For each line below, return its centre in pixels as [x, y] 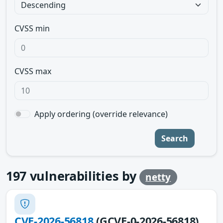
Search [175, 138]
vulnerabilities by [83, 176]
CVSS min [32, 28]
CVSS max [33, 71]
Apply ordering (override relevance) [101, 114]
